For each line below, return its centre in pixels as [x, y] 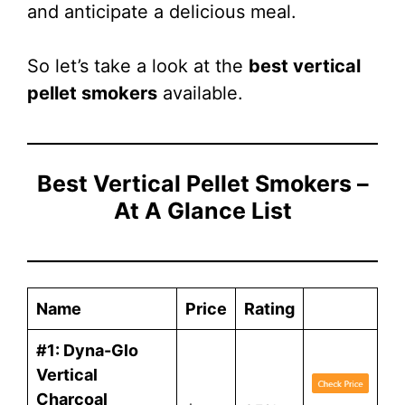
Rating [269, 308]
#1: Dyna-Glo [87, 350]
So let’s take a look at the [138, 66]
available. [200, 93]
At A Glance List [202, 210]
